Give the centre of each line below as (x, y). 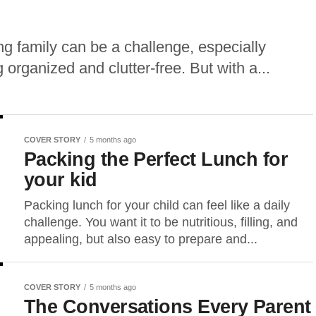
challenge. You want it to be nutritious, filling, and (161, 222)
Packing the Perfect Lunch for (156, 159)
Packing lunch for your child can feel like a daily (157, 205)
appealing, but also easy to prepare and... (141, 239)
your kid (61, 180)
